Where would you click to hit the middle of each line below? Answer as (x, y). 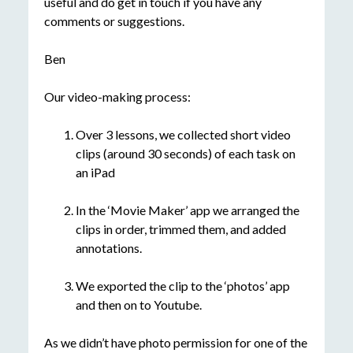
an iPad (95, 173)
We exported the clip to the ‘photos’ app (182, 286)
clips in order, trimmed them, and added (180, 229)
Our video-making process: (117, 97)
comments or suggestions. (114, 21)
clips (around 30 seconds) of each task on (185, 154)
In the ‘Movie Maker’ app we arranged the (187, 210)
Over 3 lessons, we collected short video (183, 135)
